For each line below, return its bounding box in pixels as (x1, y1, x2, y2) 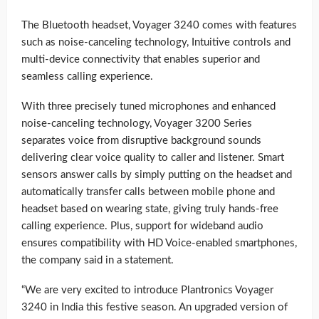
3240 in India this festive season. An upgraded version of (21, 301, 288, 313)
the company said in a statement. (21, 254, 174, 266)
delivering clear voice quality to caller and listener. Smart (21, 152, 284, 163)
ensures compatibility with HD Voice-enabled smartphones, (21, 237, 297, 249)
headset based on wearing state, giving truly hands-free (21, 203, 278, 214)
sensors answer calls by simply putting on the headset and (21, 169, 292, 180)
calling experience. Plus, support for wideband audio (21, 220, 263, 231)
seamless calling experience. (21, 70, 153, 82)
